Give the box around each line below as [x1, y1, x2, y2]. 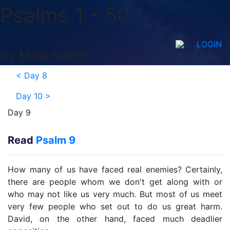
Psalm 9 [36, 134, 75, 146]
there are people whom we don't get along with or [8, 177, 222, 187]
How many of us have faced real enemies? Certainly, [8, 164, 222, 175]
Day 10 [16, 91, 43, 101]
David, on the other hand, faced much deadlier [8, 214, 222, 224]
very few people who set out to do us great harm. [8, 201, 222, 212]
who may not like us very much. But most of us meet [8, 189, 222, 199]
